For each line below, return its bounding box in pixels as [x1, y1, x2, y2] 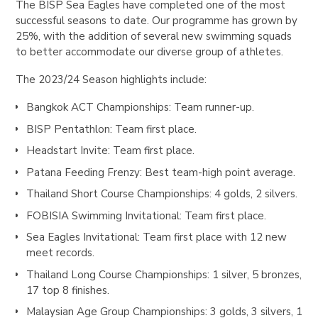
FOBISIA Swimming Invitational [26, 208, 180, 223]
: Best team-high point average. [139, 165, 295, 180]
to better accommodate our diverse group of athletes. [16, 45, 284, 60]
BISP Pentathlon [26, 121, 110, 136]
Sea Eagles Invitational [26, 230, 138, 245]
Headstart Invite [26, 143, 108, 158]
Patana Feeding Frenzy [26, 165, 140, 180]
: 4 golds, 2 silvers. [209, 187, 297, 202]
